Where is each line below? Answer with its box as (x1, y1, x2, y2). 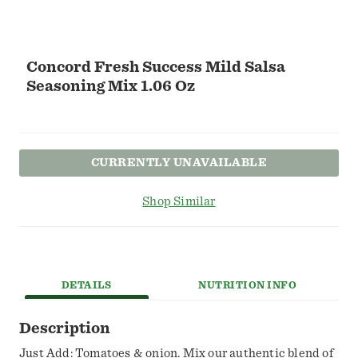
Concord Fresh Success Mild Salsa (26, 59, 285, 75)
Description (19, 320, 110, 336)
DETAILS (61, 280, 112, 292)
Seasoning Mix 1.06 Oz (26, 78, 195, 94)
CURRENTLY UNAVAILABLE (90, 156, 268, 169)
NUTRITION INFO (198, 280, 297, 292)
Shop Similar (142, 195, 216, 209)
